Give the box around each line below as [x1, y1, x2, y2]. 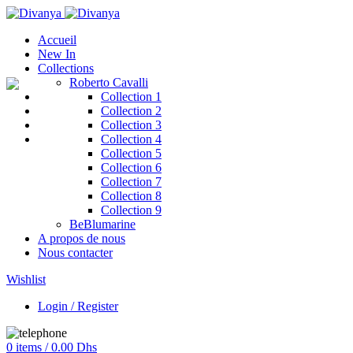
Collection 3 [101, 118, 162, 132]
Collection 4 [101, 132, 162, 146]
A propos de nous [38, 232, 125, 245]
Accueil [38, 33, 76, 46]
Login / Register [38, 299, 118, 313]
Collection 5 [101, 147, 162, 160]
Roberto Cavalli [69, 76, 148, 89]
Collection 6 [101, 161, 162, 174]
